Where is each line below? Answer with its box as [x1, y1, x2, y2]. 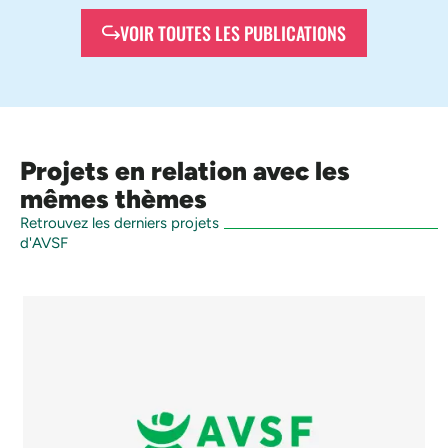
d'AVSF [20, 233, 68, 252]
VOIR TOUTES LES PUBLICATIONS [120, 19, 346, 46]
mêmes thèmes [20, 182, 207, 215]
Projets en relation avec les [20, 154, 350, 187]
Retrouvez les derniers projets [20, 213, 219, 232]
